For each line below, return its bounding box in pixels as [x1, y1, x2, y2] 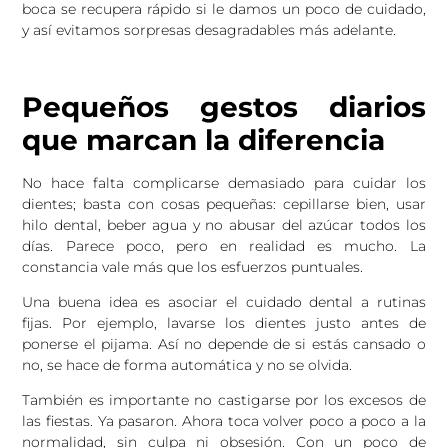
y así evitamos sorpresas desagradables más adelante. [22, 20, 397, 39]
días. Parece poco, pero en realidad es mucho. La [22, 236, 426, 255]
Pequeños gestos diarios [22, 89, 426, 124]
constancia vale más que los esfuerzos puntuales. [22, 257, 364, 276]
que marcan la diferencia [22, 122, 386, 157]
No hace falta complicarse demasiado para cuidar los [22, 173, 426, 192]
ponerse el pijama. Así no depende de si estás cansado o [22, 334, 426, 353]
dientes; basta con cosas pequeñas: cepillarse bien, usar [22, 194, 426, 213]
